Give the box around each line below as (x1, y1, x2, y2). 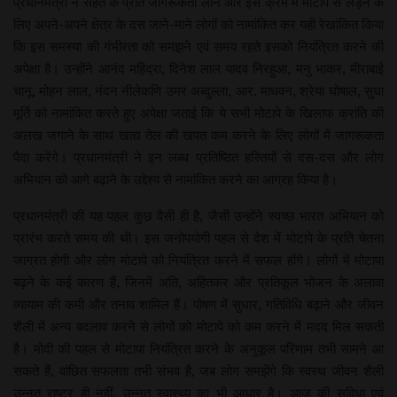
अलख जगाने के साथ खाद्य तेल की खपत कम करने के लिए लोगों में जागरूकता (13, 126, 384, 144)
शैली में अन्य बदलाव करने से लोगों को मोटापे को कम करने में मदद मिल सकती (13, 317, 384, 335)
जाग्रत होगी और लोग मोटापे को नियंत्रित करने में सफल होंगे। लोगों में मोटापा (13, 251, 384, 269)
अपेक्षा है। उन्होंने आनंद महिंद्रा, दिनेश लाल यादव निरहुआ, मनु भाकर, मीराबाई (13, 59, 384, 77)
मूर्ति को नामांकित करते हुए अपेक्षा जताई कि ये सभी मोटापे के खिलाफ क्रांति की (13, 104, 384, 121)
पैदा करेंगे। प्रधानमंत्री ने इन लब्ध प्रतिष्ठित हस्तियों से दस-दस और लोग (13, 148, 384, 166)
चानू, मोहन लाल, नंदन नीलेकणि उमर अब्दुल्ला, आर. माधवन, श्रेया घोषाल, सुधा (13, 82, 384, 99)
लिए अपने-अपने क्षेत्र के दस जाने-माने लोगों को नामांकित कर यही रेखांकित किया (13, 15, 384, 33)
